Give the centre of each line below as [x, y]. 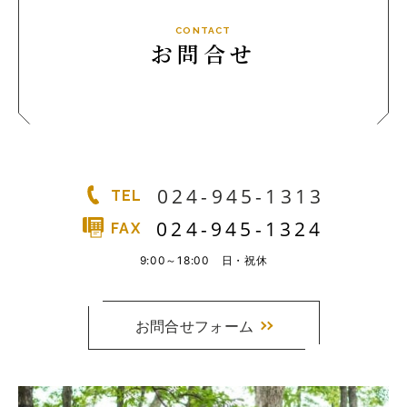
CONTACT [203, 31]
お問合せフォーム [194, 326]
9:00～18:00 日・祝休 [203, 260]
